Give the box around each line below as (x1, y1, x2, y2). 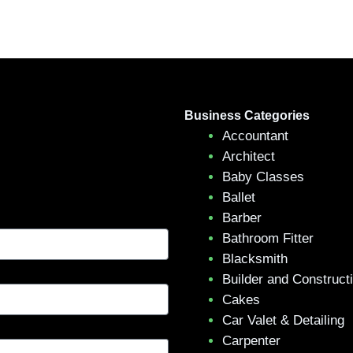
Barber (222, 210, 262, 225)
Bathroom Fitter (222, 231, 314, 246)
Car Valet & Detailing (222, 313, 344, 328)
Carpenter (222, 333, 281, 348)
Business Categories (184, 109, 310, 122)
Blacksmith (222, 251, 288, 266)
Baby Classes (222, 169, 304, 184)
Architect (222, 149, 275, 164)
